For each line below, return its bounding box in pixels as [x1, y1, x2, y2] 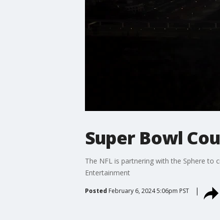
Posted [84, 186, 107, 195]
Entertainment [84, 167, 130, 177]
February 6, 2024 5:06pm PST [108, 186, 189, 195]
